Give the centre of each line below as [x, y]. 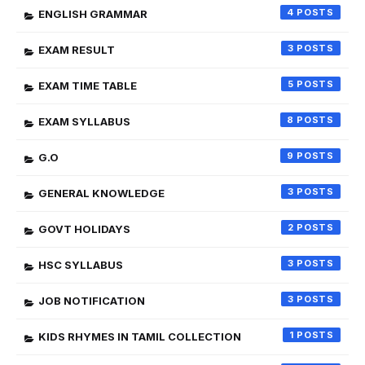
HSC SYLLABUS [81, 265]
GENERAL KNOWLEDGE [101, 193]
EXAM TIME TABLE [88, 86]
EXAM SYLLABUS [84, 121]
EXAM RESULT [77, 50]
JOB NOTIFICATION [92, 301]
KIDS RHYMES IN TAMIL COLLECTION [140, 336]
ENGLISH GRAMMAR [93, 14]
